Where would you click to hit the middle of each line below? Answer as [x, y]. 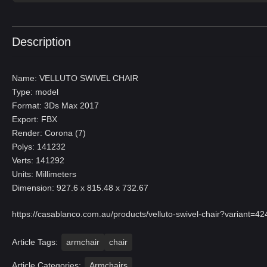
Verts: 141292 [38, 160]
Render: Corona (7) [49, 133]
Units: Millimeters [44, 174]
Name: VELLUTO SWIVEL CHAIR [75, 78]
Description [41, 42]
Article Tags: [35, 242]
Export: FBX [35, 119]
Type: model [35, 92]
